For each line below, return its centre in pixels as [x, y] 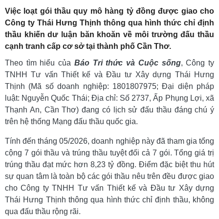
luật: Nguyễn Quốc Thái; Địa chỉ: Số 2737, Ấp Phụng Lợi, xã [109, 98]
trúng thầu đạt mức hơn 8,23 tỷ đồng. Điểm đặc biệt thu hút [109, 165]
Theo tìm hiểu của [40, 63]
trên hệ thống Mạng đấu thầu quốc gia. [71, 122]
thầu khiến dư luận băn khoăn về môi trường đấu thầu [109, 35]
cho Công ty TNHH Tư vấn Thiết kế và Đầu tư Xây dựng [109, 188]
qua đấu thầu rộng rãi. [43, 212]
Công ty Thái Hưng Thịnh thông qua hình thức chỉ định [109, 23]
